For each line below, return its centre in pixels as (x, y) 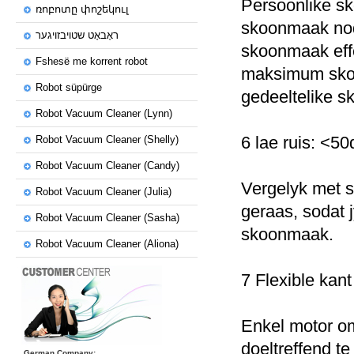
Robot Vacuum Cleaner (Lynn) (104, 113)
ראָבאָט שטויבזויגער (77, 35)
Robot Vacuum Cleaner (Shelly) (107, 139)
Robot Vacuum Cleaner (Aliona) (107, 244)
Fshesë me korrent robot (92, 61)
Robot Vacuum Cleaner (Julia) (104, 192)
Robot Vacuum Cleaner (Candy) (107, 166)
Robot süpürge (69, 87)
